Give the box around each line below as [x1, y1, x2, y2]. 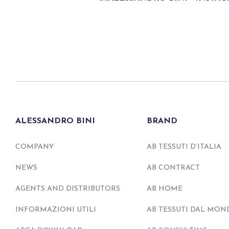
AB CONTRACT [146, 164, 200, 172]
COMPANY [15, 143, 54, 151]
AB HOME [146, 185, 182, 193]
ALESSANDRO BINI [15, 117, 95, 125]
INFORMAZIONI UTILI [15, 205, 96, 214]
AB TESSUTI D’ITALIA [146, 143, 221, 151]
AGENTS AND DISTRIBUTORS [15, 185, 120, 193]
